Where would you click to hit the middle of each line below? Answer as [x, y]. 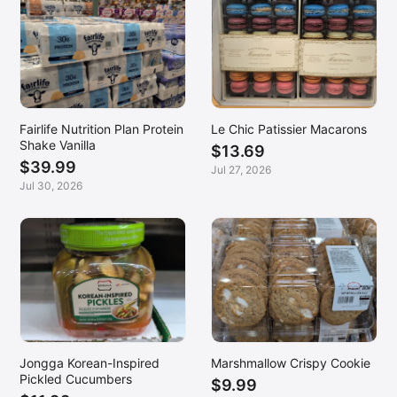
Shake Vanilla [58, 145]
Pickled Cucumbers [76, 379]
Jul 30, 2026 [51, 186]
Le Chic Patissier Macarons [289, 129]
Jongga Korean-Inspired [90, 363]
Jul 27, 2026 [241, 170]
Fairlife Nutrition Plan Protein [101, 129]
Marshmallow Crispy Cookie [291, 363]
